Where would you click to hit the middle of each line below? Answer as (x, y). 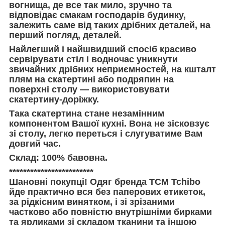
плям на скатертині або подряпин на (91, 79)
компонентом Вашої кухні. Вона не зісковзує (109, 123)
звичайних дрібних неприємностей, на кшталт (113, 69)
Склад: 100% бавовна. (58, 157)
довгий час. (35, 143)
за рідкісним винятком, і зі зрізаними (92, 202)
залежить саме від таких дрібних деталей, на (110, 25)
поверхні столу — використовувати (89, 89)
